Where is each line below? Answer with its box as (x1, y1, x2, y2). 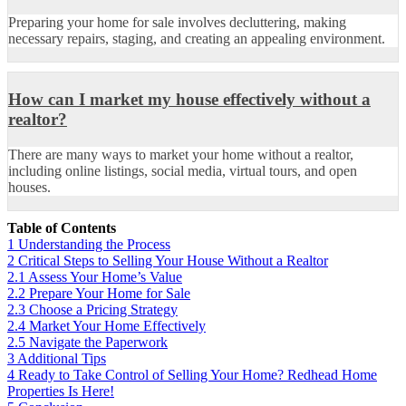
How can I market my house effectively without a (8, 90, 371, 110)
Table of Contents (7, 219, 116, 236)
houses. (8, 179, 51, 195)
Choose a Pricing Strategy (29, 301, 178, 317)
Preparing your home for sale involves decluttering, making (8, 14, 346, 31)
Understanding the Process (18, 236, 170, 252)
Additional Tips (17, 350, 106, 366)
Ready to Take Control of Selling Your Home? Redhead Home (18, 366, 377, 382)
